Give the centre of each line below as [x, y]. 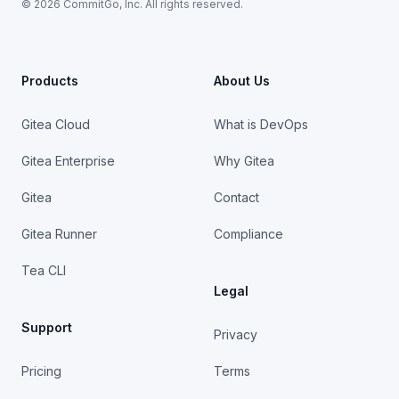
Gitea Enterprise [68, 160]
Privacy [236, 334]
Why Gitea [244, 160]
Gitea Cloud [56, 124]
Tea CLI [44, 270]
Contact [236, 197]
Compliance [248, 233]
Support [47, 327]
